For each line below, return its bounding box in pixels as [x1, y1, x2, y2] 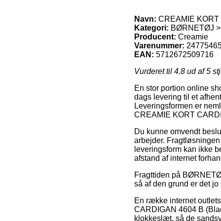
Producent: [134, 32, 176, 41]
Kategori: [134, 23, 169, 32]
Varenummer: [134, 41, 184, 50]
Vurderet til [134, 67, 174, 75]
